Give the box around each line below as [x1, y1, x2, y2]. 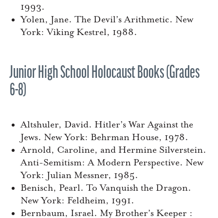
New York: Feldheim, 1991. [20, 195, 134, 206]
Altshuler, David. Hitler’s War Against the [20, 119, 193, 130]
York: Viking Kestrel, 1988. [20, 27, 137, 38]
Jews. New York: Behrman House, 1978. [20, 132, 188, 143]
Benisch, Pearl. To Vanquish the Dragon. [20, 182, 191, 194]
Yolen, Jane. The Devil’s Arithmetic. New [20, 14, 193, 25]
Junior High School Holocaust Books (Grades [10, 63, 200, 83]
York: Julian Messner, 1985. [20, 170, 138, 181]
